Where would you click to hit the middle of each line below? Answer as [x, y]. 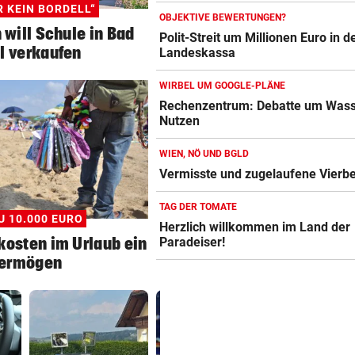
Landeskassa [198, 53]
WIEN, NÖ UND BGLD [204, 154]
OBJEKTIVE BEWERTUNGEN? [223, 18]
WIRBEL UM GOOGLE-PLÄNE [222, 86]
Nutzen [180, 121]
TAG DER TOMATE [198, 207]
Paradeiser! [193, 242]
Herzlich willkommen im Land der [255, 227]
